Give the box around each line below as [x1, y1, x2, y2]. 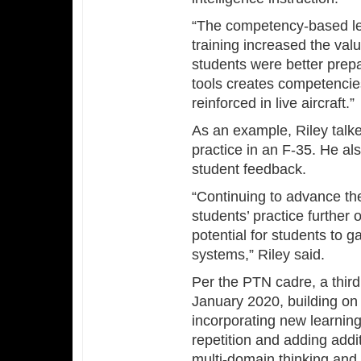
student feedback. [192, 161, 307, 177]
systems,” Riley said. [192, 247, 326, 263]
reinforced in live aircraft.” [192, 95, 355, 111]
